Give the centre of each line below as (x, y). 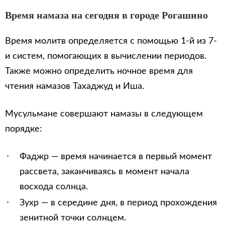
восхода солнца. (54, 187)
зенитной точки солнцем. (73, 218)
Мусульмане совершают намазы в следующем (104, 114)
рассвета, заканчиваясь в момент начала (104, 172)
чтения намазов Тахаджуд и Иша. (75, 86)
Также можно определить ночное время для (99, 71)
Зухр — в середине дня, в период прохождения (118, 203)
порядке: (24, 129)
